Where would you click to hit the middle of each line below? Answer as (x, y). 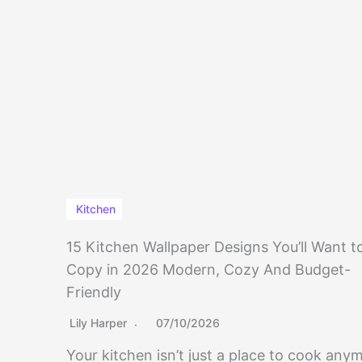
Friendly (94, 293)
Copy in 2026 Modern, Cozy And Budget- (208, 270)
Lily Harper (98, 323)
